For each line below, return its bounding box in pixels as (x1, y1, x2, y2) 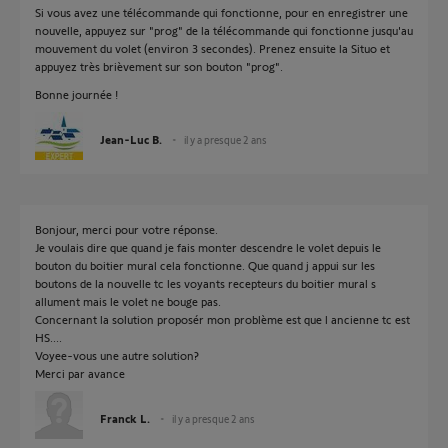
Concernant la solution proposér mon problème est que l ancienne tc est (35, 312, 410, 326)
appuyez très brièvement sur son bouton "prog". (35, 59, 283, 73)
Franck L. (100, 411, 150, 425)
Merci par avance (35, 366, 125, 380)
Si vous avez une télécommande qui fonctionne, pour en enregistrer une (35, 5, 408, 19)
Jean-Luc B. (100, 132, 162, 146)
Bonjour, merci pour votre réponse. (35, 222, 218, 236)
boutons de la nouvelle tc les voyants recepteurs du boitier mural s (35, 276, 376, 290)
